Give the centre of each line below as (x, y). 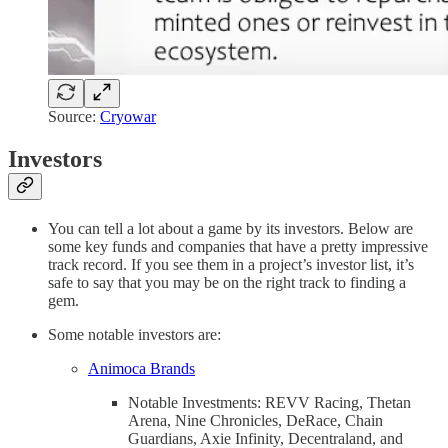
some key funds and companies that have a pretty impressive (238, 246)
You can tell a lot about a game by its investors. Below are (230, 228)
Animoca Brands (141, 368)
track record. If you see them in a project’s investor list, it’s (231, 264)
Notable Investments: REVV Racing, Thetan (269, 402)
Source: (74, 116)
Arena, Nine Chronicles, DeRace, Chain (255, 420)
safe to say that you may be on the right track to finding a (227, 282)
